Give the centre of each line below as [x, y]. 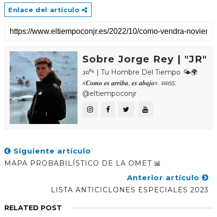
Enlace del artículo [45, 10]
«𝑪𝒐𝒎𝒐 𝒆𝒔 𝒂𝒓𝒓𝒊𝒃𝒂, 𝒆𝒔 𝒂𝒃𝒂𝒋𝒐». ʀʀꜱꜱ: [129, 83]
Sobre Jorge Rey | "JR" [144, 59]
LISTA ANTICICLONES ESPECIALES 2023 [130, 190]
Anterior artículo [165, 178]
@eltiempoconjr [109, 94]
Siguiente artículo [51, 151]
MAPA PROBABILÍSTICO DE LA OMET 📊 [83, 163]
